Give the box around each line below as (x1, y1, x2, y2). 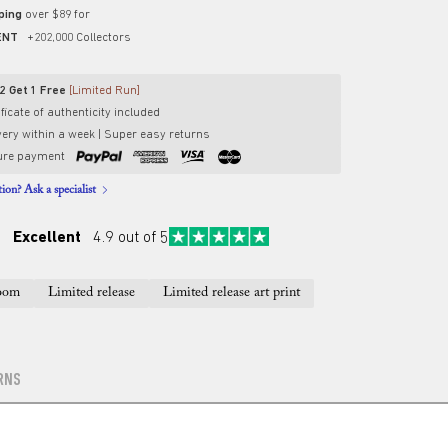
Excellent (13, 229, 81, 246)
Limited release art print (163, 286, 300, 300)
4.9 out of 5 (81, 229, 169, 246)
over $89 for (25, 8, 90, 21)
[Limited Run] (66, 84, 140, 97)
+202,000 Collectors (18, 31, 131, 44)
